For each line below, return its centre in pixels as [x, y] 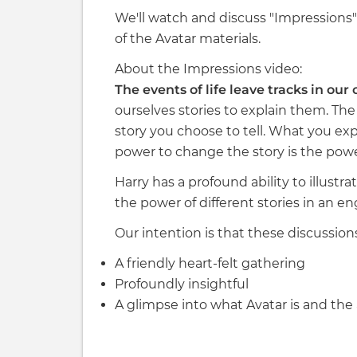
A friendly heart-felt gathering [210, 264]
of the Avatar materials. [188, 39]
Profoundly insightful [182, 284]
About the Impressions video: [208, 69]
